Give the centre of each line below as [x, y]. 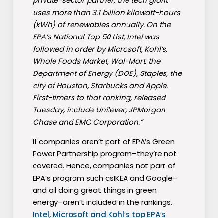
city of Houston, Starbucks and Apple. [100, 86]
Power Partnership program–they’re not [104, 154]
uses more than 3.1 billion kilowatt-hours [106, 13]
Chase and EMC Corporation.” [87, 122]
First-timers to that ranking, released [99, 98]
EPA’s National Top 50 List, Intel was [96, 37]
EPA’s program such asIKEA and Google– [105, 178]
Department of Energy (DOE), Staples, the [107, 73]
